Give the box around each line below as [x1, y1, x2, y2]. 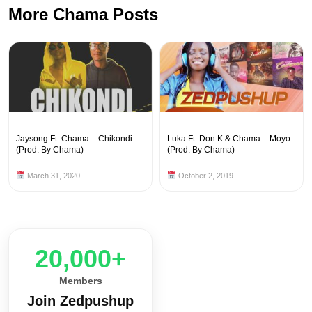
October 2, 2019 [175, 171, 233, 180]
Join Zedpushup [27, 293, 134, 309]
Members [58, 275, 102, 287]
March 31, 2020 [24, 171, 80, 180]
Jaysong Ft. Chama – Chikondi [16, 134, 132, 144]
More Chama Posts [8, 5, 158, 24]
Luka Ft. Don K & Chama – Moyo [167, 134, 290, 144]
